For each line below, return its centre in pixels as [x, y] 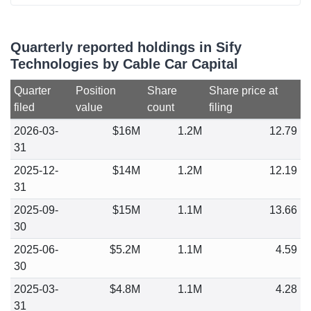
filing [220, 107]
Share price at [243, 91]
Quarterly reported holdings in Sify [126, 47]
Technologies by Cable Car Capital [124, 64]
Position [95, 91]
